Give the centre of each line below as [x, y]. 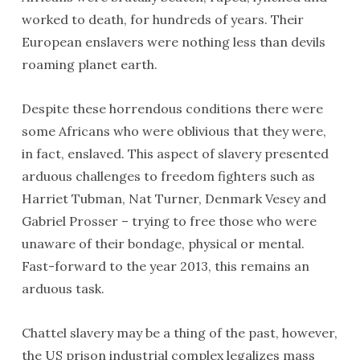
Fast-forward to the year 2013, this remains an [165, 266]
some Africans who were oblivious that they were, [174, 131]
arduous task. [63, 288]
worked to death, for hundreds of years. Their [162, 19]
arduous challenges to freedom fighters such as [168, 176]
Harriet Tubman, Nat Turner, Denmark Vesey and [174, 198]
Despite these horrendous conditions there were [172, 108]
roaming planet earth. [89, 64]
